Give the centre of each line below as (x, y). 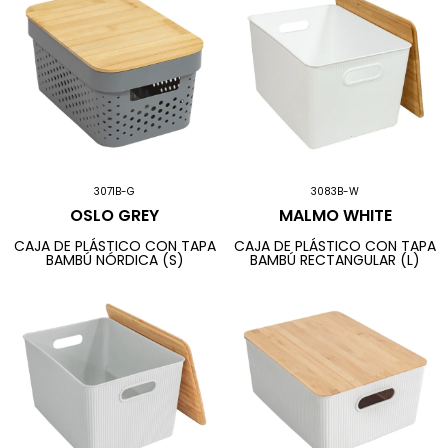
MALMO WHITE (335, 216)
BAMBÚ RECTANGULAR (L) (335, 259)
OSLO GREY (115, 216)
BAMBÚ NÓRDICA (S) (114, 259)
